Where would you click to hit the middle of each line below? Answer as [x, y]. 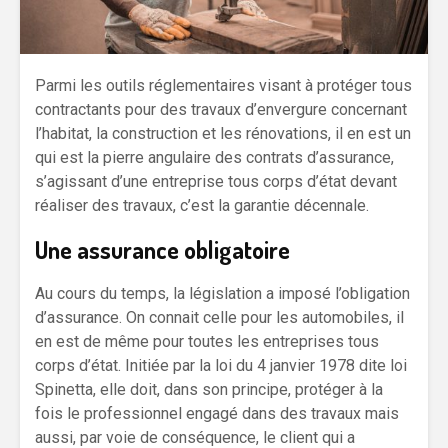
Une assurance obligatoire [162, 249]
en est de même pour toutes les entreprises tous [207, 341]
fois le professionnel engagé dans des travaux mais [217, 413]
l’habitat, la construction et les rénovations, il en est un [223, 133]
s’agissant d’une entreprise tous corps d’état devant [216, 181]
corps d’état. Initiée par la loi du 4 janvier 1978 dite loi [221, 365]
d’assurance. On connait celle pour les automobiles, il [219, 317]
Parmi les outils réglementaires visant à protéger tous [223, 85]
